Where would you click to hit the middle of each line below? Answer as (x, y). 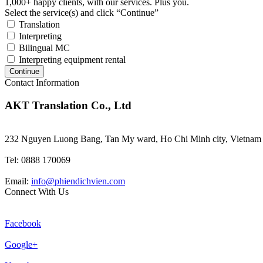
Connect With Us (37, 191)
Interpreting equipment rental (72, 60)
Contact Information (42, 83)
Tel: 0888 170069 (38, 160)
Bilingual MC (44, 48)
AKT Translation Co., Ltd (68, 106)
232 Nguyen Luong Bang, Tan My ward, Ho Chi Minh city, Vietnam (133, 139)
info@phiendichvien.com (78, 181)
